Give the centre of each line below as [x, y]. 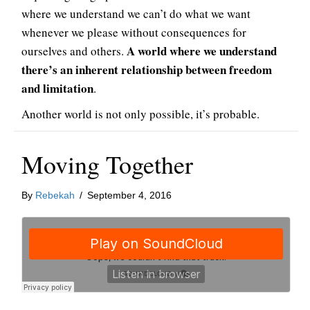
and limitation [57, 88]
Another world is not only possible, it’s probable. [140, 114]
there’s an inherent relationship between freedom [147, 70]
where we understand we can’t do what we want [136, 13]
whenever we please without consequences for [134, 32]
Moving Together [107, 164]
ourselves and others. [74, 51]
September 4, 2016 [129, 195]
